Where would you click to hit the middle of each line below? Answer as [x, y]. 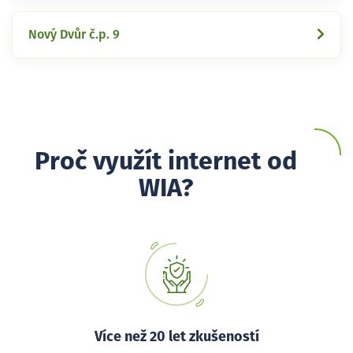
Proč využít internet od [165, 162]
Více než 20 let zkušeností [176, 337]
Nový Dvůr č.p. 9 [74, 34]
